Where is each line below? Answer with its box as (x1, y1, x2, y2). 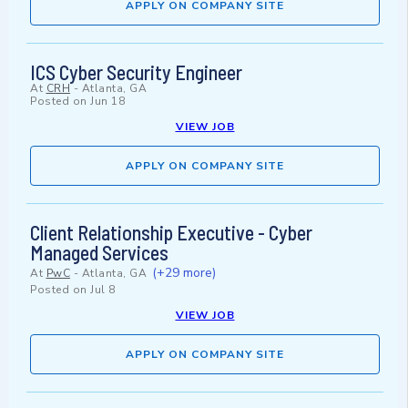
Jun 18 (90, 94, 125, 109)
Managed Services (30, 240, 168, 265)
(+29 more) (151, 264, 216, 282)
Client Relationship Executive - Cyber (30, 220, 312, 245)
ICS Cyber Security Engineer (30, 60, 242, 85)
